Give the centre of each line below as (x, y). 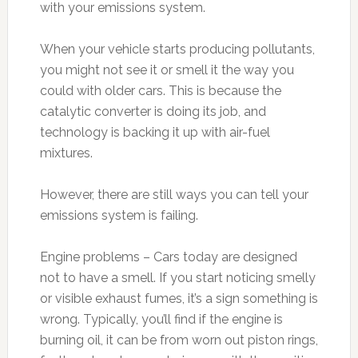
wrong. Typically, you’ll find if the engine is (161, 319)
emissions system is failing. (119, 215)
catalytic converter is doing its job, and (153, 111)
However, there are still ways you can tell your (174, 195)
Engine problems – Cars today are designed (168, 257)
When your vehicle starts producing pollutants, (177, 49)
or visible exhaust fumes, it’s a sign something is (179, 298)
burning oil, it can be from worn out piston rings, (179, 340)
